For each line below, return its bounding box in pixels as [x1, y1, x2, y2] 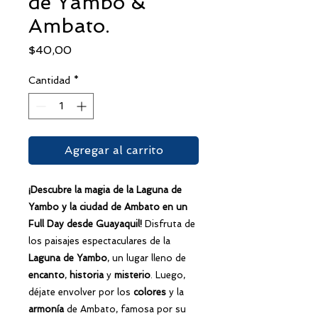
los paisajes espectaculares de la [28, 235, 170, 246]
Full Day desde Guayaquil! [28, 218, 142, 229]
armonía [28, 303, 64, 314]
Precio [71, 42, 106, 56]
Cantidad [28, 74, 70, 86]
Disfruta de [142, 218, 195, 229]
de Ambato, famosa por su [64, 303, 186, 314]
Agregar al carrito [64, 143, 163, 157]
